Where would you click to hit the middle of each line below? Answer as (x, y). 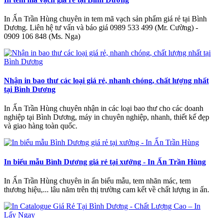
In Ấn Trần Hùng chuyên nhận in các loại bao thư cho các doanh (104, 109)
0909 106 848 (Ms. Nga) (42, 36)
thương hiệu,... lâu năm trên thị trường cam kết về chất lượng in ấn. (107, 189)
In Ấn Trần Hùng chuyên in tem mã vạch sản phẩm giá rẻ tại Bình (105, 18)
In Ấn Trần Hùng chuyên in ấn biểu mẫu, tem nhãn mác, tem (97, 181)
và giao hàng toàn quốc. (41, 126)
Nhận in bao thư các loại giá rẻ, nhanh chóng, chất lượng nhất (106, 81)
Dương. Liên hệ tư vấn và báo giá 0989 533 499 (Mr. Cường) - (101, 27)
